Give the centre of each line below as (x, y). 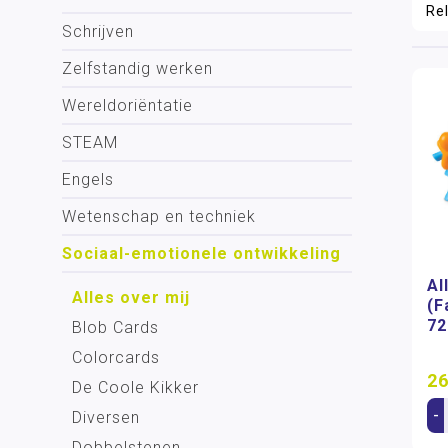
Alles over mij (131, 297)
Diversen (106, 417)
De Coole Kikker (135, 387)
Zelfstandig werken (137, 68)
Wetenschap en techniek (159, 216)
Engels (88, 179)
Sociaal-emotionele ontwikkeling (201, 253)
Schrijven (98, 31)
